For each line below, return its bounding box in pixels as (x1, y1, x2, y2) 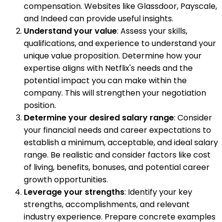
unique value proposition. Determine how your (24, 50, 202, 61)
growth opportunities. (24, 173, 108, 185)
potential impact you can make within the (24, 74, 187, 86)
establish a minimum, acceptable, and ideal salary (24, 136, 218, 148)
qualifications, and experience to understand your (24, 37, 216, 49)
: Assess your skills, (117, 25, 187, 37)
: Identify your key (124, 186, 192, 198)
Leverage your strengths (24, 186, 124, 198)
